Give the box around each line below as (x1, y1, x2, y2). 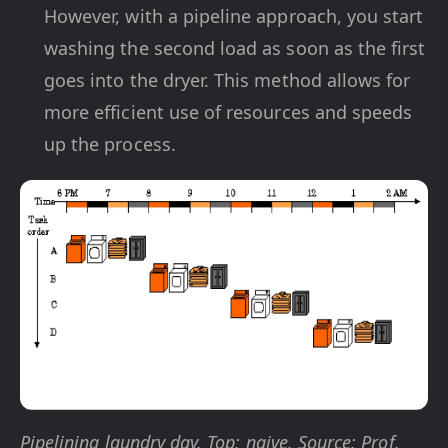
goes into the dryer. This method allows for (44, 68, 411, 92)
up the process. (44, 132, 176, 156)
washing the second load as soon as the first (44, 36, 426, 60)
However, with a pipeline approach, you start (44, 4, 424, 28)
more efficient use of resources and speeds (44, 100, 413, 124)
